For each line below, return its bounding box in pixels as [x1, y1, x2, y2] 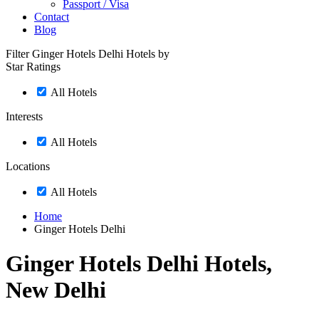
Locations [6, 160, 50, 172]
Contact [34, 11, 69, 23]
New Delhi [6, 277, 106, 303]
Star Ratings [6, 61, 61, 73]
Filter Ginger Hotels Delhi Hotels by [6, 48, 169, 60]
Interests [6, 110, 43, 122]
